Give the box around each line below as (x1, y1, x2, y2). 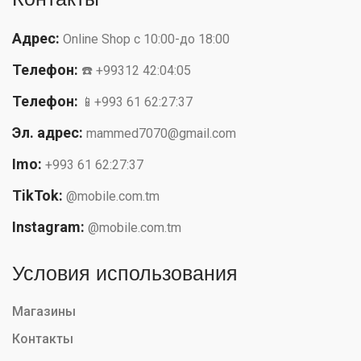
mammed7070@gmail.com (86, 125, 236, 141)
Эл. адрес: (12, 123, 83, 141)
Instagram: (12, 218, 85, 235)
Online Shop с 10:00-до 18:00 (63, 31, 230, 47)
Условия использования (12, 259, 238, 288)
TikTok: (12, 186, 63, 204)
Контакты (12, 330, 73, 346)
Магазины (12, 303, 76, 319)
